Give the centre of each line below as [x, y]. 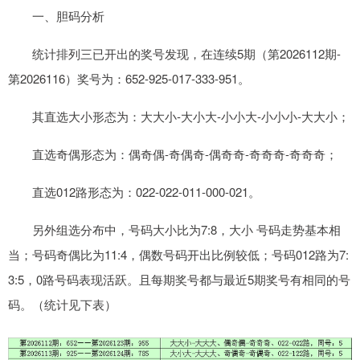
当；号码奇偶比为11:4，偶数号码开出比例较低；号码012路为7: [178, 255]
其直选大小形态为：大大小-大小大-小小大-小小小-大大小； [179, 117]
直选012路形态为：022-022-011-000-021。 [134, 192]
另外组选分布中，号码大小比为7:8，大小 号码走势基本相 [174, 230]
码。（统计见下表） [62, 305]
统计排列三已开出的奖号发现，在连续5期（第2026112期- [174, 54]
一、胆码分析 [56, 16]
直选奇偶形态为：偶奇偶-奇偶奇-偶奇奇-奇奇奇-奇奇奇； [173, 154]
